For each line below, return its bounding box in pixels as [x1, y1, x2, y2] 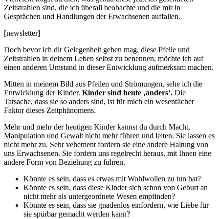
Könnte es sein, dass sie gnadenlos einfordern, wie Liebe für [23, 200, 209, 209]
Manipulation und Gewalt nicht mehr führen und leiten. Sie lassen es [4, 131, 215, 140]
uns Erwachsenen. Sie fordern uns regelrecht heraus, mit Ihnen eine [4, 149, 211, 157]
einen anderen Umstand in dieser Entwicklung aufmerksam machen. [4, 63, 214, 71]
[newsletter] [4, 28, 40, 37]
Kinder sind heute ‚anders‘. [82, 88, 173, 97]
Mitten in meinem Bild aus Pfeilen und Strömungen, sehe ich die [4, 79, 202, 88]
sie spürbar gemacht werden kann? [23, 209, 130, 218]
